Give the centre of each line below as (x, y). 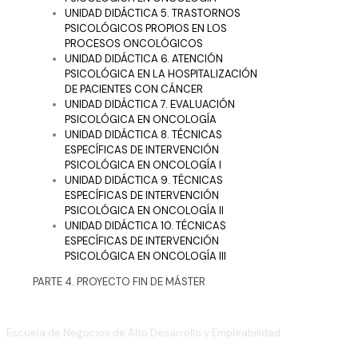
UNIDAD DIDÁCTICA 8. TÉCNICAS (143, 134)
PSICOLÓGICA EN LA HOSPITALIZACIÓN (161, 74)
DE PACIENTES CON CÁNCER (134, 89)
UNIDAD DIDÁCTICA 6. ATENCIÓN (144, 58)
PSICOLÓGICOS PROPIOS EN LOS (146, 28)
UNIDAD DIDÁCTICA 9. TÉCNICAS (144, 180)
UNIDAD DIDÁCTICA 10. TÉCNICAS (145, 225)
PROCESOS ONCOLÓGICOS (134, 43)
